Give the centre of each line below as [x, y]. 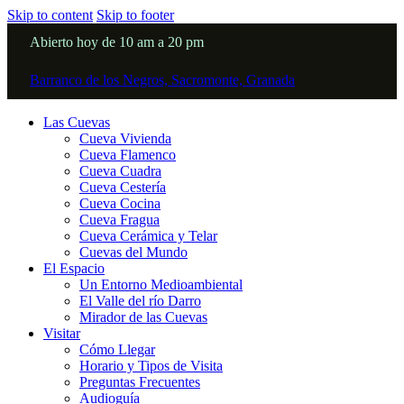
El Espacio [74, 268]
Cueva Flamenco [128, 155]
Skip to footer [135, 15]
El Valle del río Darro [140, 301]
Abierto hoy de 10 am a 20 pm [117, 42]
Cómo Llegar [117, 349]
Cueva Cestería [123, 187]
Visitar [62, 333]
